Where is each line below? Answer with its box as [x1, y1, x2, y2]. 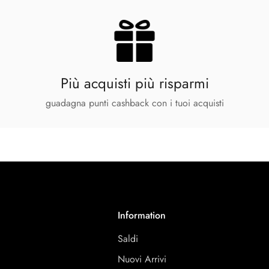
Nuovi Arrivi [117, 252, 166, 267]
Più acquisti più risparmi [60, 73, 209, 94]
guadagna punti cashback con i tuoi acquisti [45, 96, 224, 110]
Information [117, 208, 166, 223]
